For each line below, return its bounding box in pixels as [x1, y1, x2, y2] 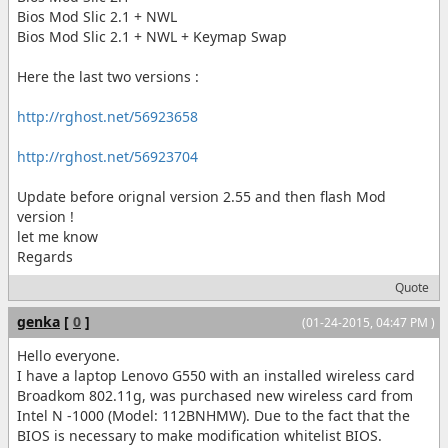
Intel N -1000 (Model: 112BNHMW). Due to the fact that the [17, 405, 410, 425]
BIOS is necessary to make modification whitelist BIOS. [17, 425, 382, 445]
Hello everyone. [17, 345, 120, 365]
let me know [17, 226, 98, 246]
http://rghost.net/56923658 [17, 106, 198, 126]
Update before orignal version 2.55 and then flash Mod [17, 186, 386, 206]
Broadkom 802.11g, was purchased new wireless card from [17, 385, 413, 405]
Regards [17, 246, 73, 266]
